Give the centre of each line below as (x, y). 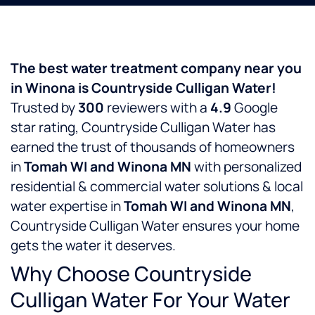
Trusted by (44, 108)
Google (255, 108)
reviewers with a (157, 108)
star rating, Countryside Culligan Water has (143, 128)
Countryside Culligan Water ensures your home (155, 226)
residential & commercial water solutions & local (157, 187)
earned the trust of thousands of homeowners (153, 147)
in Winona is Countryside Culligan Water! (143, 88)
